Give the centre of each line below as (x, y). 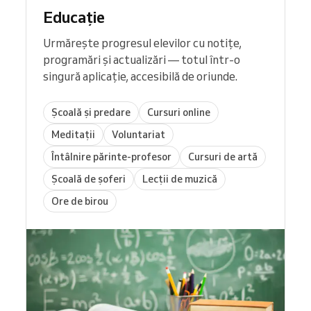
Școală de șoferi (89, 179)
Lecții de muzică (180, 179)
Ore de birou (80, 201)
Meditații (73, 134)
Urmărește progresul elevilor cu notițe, (142, 43)
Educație (74, 17)
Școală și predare (91, 112)
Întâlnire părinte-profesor (111, 157)
